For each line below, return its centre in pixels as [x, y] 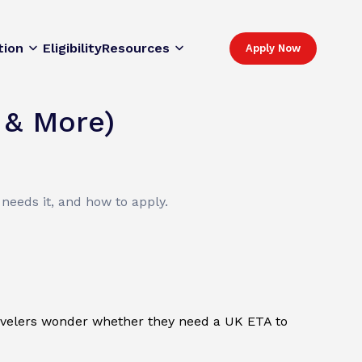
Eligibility [72, 48]
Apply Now [273, 48]
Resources [136, 48]
